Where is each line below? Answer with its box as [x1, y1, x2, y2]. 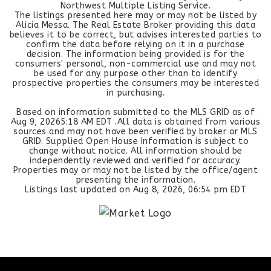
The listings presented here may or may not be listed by [14, 10, 257, 21]
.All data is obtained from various [112, 117, 261, 127]
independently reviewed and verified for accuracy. [30, 155, 241, 166]
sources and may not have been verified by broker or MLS [13, 126, 258, 137]
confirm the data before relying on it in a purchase [26, 39, 245, 50]
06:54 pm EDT [188, 184, 246, 195]
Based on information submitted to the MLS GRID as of [16, 107, 255, 117]
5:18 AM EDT [60, 117, 113, 127]
